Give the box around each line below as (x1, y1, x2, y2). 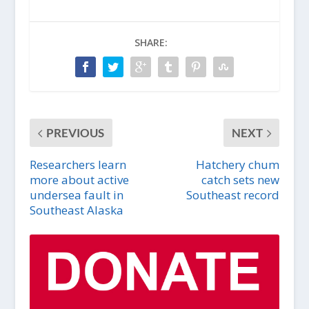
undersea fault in (29, 187, 123, 203)
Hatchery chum (196, 157, 280, 173)
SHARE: (134, 36, 168, 50)
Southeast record (186, 187, 280, 203)
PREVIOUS (46, 126, 104, 141)
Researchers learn (29, 157, 126, 173)
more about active (29, 172, 129, 188)
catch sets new (201, 172, 280, 188)
